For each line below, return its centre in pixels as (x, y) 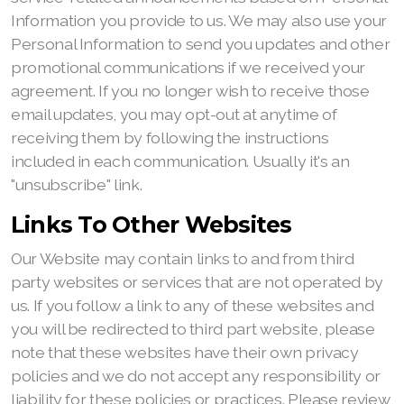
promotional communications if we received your (188, 67)
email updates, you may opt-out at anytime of (174, 114)
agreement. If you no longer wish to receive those (190, 91)
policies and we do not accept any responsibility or (196, 376)
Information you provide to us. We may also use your (199, 20)
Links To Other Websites (151, 225)
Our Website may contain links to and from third (183, 258)
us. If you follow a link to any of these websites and (193, 305)
